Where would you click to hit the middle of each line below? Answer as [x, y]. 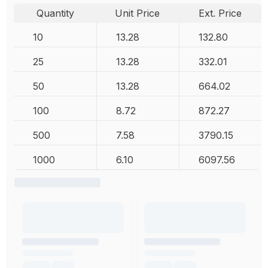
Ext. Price [220, 13]
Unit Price [138, 13]
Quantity [55, 13]
